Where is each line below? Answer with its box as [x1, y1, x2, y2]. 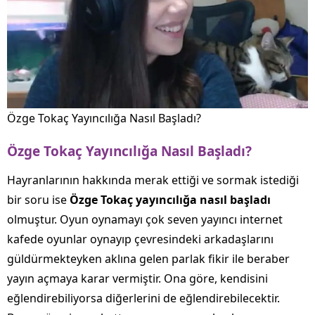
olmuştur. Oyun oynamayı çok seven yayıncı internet [7, 212, 283, 227]
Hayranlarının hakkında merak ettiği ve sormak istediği [7, 172, 299, 188]
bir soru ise [7, 192, 70, 207]
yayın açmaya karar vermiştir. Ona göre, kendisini [7, 271, 268, 286]
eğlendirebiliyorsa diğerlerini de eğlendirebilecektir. [7, 290, 280, 306]
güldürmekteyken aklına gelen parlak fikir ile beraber [7, 251, 290, 266]
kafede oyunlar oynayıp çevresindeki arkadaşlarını [7, 231, 274, 247]
